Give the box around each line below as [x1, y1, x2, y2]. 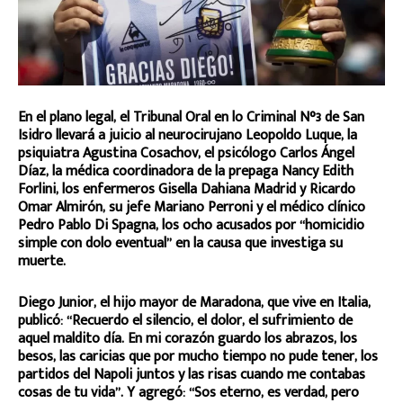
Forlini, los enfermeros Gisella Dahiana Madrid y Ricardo [18, 177, 355, 202]
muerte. [18, 249, 66, 274]
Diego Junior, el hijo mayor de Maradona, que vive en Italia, [18, 291, 371, 316]
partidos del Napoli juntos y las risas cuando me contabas [18, 363, 365, 388]
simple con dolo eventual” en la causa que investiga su [18, 231, 343, 256]
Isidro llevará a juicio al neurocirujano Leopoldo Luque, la [18, 123, 357, 148]
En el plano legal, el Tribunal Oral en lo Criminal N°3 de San [18, 105, 364, 130]
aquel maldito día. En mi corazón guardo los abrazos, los [18, 327, 357, 352]
